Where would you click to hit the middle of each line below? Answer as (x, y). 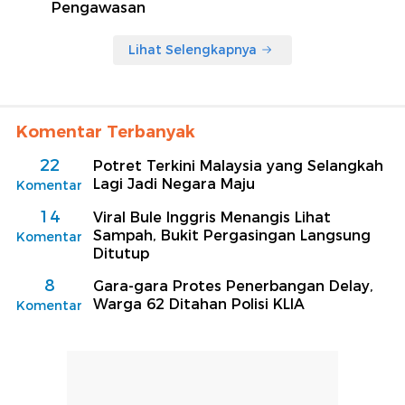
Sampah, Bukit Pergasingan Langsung (232, 235)
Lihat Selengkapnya (193, 49)
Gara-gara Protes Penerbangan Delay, (233, 286)
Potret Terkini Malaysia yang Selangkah (238, 165)
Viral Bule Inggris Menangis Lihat (212, 217)
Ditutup (121, 253)
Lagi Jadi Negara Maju (174, 184)
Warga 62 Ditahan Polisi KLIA (199, 304)
